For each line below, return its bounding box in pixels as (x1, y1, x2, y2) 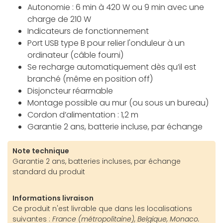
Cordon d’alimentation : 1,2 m (27, 109, 138, 121)
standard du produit (12, 167, 85, 177)
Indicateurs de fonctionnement (27, 25, 149, 37)
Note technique (12, 146, 69, 156)
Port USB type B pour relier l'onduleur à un (27, 37, 185, 49)
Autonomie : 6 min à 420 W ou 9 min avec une (27, 1, 204, 13)
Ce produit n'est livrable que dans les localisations (12, 204, 192, 214)
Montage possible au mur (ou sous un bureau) (27, 97, 209, 109)
